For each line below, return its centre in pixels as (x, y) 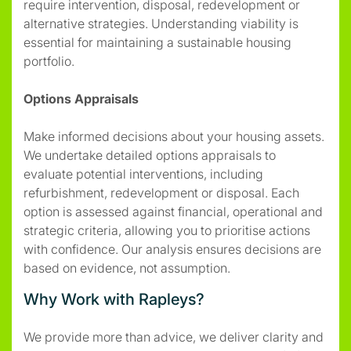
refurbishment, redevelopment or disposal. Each (161, 192)
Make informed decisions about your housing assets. (174, 136)
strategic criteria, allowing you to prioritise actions (167, 230)
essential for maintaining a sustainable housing (157, 42)
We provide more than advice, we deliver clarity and (174, 337)
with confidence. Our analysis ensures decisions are (172, 249)
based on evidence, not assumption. (127, 268)
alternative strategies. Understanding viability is (161, 23)
